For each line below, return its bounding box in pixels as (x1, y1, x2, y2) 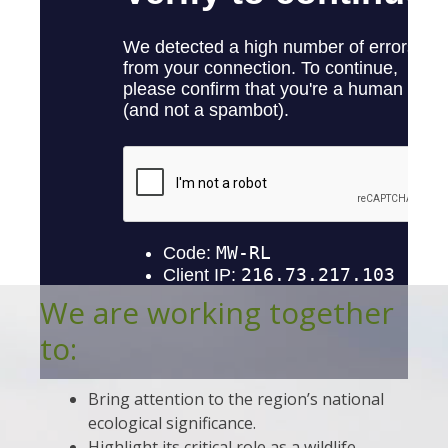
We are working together (40, 292, 394, 333)
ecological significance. (88, 412, 256, 434)
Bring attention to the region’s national (88, 388, 384, 410)
